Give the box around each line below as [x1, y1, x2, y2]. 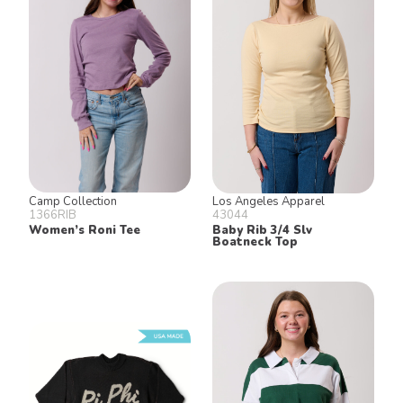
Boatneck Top [212, 233, 298, 250]
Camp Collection [29, 193, 117, 210]
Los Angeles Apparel [212, 193, 325, 210]
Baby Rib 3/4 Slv [212, 221, 312, 238]
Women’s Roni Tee [29, 221, 140, 238]
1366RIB [29, 206, 76, 223]
